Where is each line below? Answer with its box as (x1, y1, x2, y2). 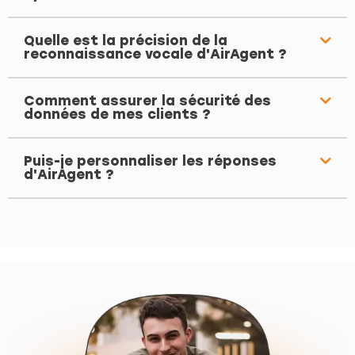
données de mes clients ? (24, 106, 211, 123)
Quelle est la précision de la (24, 32, 227, 49)
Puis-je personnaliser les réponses (24, 153, 277, 170)
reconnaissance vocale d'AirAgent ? (24, 46, 287, 63)
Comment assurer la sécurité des (24, 93, 271, 109)
